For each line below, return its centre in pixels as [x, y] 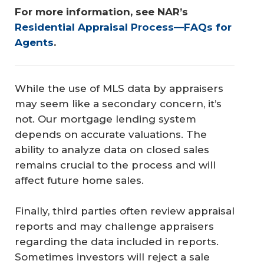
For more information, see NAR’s [103, 12]
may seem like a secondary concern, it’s [118, 104]
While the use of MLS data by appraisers [119, 89]
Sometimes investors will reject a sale [112, 257]
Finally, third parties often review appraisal [125, 211]
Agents [34, 43]
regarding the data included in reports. [117, 241]
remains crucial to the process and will [115, 165]
